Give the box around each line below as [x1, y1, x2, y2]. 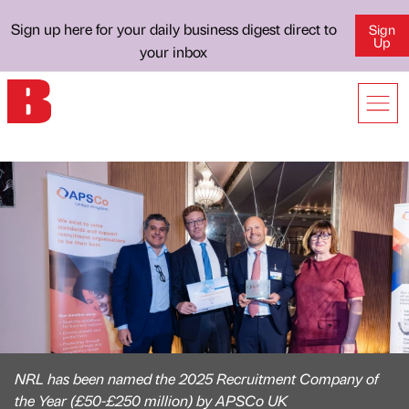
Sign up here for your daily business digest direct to [10, 19, 337, 38]
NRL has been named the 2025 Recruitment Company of [15, 369, 378, 388]
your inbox [140, 42, 208, 61]
